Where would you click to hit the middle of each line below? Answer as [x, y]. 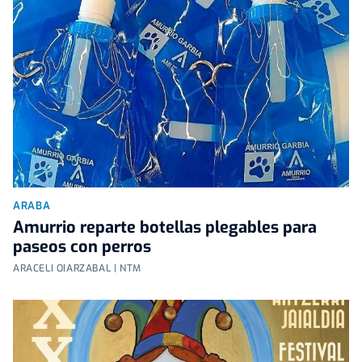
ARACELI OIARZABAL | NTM [77, 268]
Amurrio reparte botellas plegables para [165, 227]
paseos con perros [82, 246]
